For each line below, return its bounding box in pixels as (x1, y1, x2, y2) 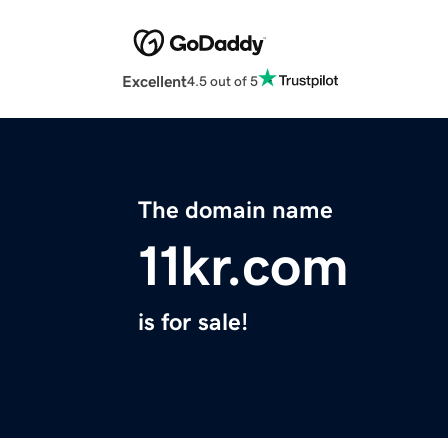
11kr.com (138, 238, 349, 295)
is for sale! (138, 310, 248, 335)
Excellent (122, 73, 187, 90)
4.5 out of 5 (187, 73, 258, 88)
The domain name (138, 198, 333, 223)
